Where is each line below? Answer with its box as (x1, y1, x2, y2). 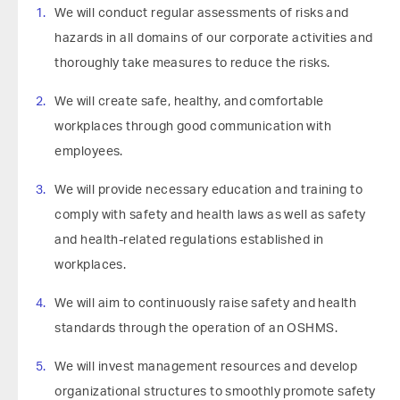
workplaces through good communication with (54, 121, 332, 133)
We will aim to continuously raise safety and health (54, 297, 357, 310)
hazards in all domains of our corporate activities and (54, 32, 373, 45)
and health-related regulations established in (54, 234, 324, 246)
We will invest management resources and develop (54, 361, 358, 373)
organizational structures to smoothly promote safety (54, 386, 376, 398)
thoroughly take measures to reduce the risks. (54, 57, 330, 70)
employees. (54, 146, 123, 158)
